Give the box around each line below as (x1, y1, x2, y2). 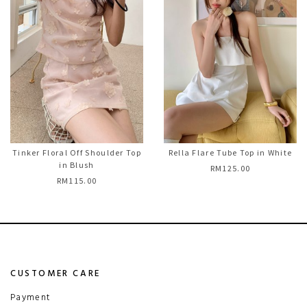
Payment (10, 290, 51, 305)
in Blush (59, 160, 95, 170)
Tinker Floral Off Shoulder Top (12, 147, 141, 158)
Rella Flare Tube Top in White (168, 147, 293, 158)
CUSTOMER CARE (10, 267, 101, 281)
